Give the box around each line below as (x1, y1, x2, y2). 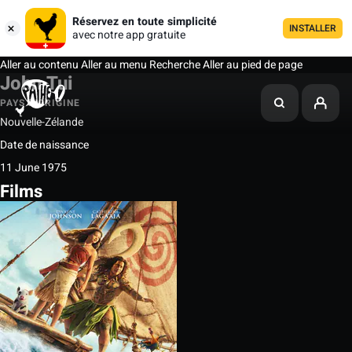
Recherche (147, 57, 203, 73)
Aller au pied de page (203, 57, 302, 73)
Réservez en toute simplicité (72, 13, 217, 30)
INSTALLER (289, 21, 336, 35)
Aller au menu (79, 57, 147, 73)
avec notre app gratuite (72, 27, 185, 43)
